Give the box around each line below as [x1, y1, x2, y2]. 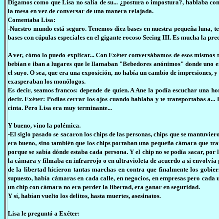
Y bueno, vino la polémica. [8, 122, 81, 129]
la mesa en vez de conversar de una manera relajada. [8, 7, 153, 15]
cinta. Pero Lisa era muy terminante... [8, 104, 112, 111]
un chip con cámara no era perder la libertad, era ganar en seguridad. [8, 183, 200, 191]
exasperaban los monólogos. [8, 78, 86, 85]
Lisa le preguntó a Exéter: [8, 210, 80, 217]
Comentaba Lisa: [8, 16, 55, 23]
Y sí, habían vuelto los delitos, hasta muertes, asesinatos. [8, 192, 161, 199]
